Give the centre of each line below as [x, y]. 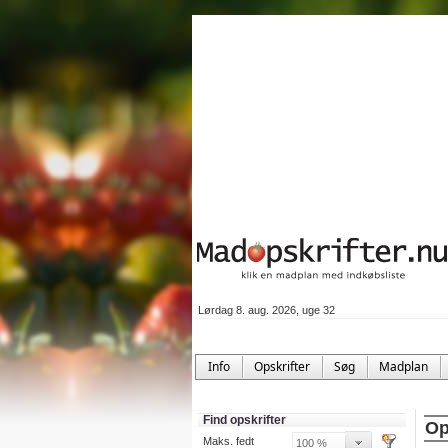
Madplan [403, 366]
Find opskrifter [244, 420]
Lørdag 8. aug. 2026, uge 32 [266, 310]
